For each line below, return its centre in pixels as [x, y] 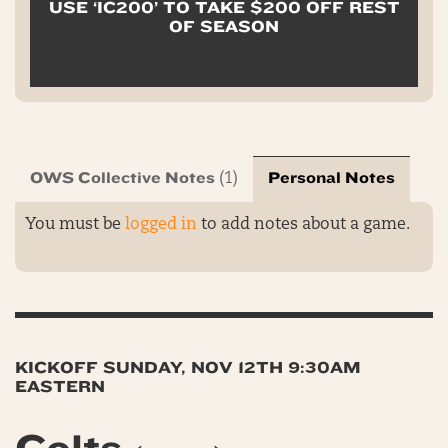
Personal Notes [331, 177]
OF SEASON [224, 26]
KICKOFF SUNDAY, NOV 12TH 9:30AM [188, 367]
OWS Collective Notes [122, 177]
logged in [161, 224]
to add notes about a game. [303, 224]
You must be [75, 224]
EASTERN [60, 386]
